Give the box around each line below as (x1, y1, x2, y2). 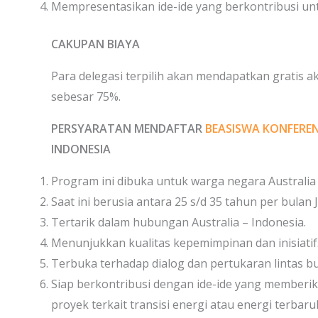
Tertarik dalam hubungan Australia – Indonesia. (51, 214, 306, 230)
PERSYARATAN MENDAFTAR (51, 121, 205, 136)
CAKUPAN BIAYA (51, 36, 140, 52)
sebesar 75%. (51, 89, 121, 104)
